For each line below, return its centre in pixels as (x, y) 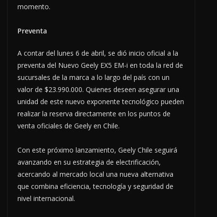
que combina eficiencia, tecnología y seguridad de (95, 186)
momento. (35, 7)
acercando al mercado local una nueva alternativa (95, 174)
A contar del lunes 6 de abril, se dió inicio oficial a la (98, 53)
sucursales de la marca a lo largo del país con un (93, 77)
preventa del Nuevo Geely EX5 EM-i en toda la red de (100, 65)
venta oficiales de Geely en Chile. (69, 126)
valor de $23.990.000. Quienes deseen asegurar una (98, 90)
